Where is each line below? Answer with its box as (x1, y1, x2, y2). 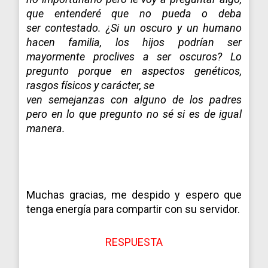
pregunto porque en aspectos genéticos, (26, 64, 242, 77)
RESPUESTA (105, 236, 163, 249)
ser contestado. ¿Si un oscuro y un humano (26, 21, 242, 34)
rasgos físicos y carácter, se (26, 78, 154, 92)
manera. (26, 121, 65, 135)
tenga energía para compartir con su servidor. (26, 202, 240, 215)
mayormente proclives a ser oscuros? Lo (26, 50, 242, 63)
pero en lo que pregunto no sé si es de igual (26, 107, 242, 120)
